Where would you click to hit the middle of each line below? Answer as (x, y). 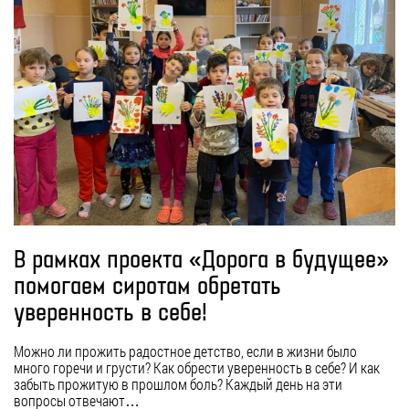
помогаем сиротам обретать (147, 288)
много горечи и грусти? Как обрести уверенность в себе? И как (197, 368)
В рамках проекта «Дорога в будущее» (201, 261)
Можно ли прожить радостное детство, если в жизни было (185, 351)
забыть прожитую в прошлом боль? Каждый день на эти (178, 384)
